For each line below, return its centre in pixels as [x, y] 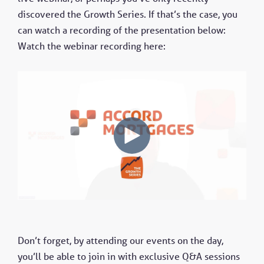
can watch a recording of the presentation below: [122, 30]
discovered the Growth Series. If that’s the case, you [128, 14]
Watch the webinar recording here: [93, 46]
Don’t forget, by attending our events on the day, [121, 241]
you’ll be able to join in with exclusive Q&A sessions [129, 257]
